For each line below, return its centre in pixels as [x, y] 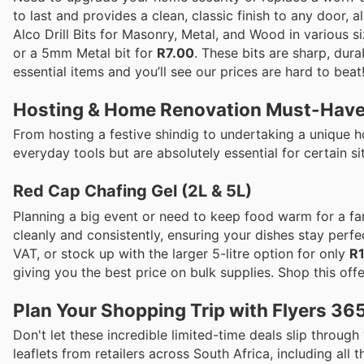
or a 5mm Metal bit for [85, 53]
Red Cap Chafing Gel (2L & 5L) [132, 191]
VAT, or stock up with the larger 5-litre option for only [181, 253]
